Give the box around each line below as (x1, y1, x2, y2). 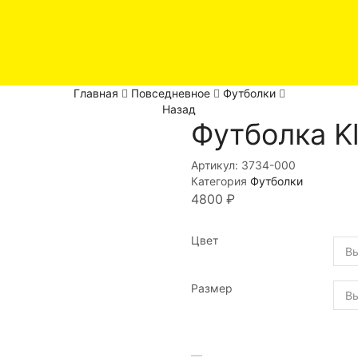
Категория (191, 174, 250, 189)
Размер (191, 281, 233, 296)
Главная (73, 86, 118, 101)
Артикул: (191, 158, 241, 173)
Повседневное (130, 86, 210, 101)
